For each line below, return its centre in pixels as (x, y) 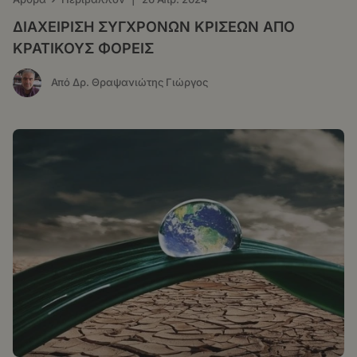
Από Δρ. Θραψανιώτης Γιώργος (129, 82)
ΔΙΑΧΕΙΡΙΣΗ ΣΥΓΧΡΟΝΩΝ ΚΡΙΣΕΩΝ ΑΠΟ (154, 26)
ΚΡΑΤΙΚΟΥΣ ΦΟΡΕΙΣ (83, 48)
